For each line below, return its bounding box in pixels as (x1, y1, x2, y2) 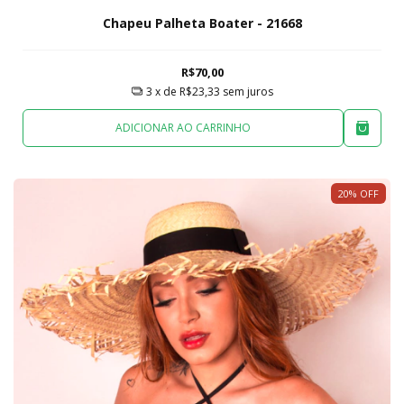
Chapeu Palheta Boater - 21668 (102, 14, 302, 32)
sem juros (222, 83, 273, 99)
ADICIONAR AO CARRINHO (115, 119, 251, 135)
